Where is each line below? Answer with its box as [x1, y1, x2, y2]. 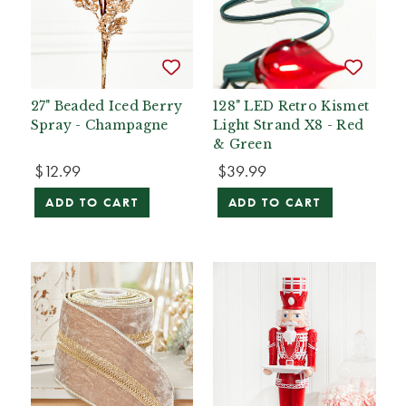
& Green [213, 136, 273, 153]
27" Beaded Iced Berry [30, 98, 183, 115]
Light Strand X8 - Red [213, 117, 364, 134]
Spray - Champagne [30, 117, 169, 134]
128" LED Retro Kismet [213, 98, 370, 115]
